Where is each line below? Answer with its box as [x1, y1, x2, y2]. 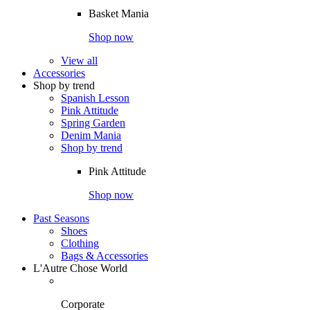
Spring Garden [61, 117, 125, 129]
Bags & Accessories [61, 250, 148, 262]
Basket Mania [89, 8, 149, 19]
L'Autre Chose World [33, 262, 127, 274]
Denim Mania [61, 129, 121, 141]
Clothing [61, 237, 99, 249]
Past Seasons [33, 212, 89, 224]
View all [61, 55, 98, 66]
